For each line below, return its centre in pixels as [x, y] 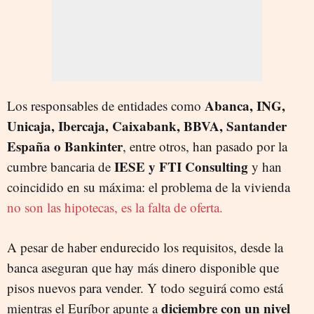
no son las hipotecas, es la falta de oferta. [115, 207]
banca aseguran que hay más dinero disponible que [143, 267]
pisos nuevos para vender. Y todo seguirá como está [145, 287]
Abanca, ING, [245, 105]
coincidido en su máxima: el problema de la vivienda [149, 186]
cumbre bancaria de [59, 166]
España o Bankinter [65, 146]
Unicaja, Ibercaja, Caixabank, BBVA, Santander [147, 125]
